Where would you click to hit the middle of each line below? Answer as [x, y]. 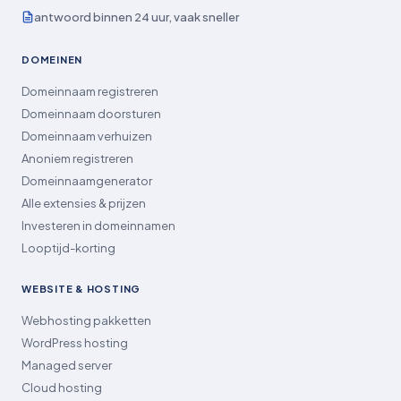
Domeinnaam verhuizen [87, 136]
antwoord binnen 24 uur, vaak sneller [137, 17]
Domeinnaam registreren [90, 91]
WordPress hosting [75, 342]
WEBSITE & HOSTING [81, 288]
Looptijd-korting [68, 247]
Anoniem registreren [77, 158]
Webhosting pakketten [86, 320]
